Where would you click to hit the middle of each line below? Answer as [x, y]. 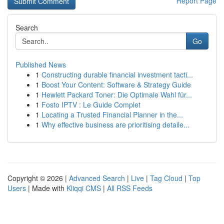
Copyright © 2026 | [38, 178]
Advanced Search [97, 178]
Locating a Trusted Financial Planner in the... [112, 114]
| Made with [46, 188]
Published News [41, 64]
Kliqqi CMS [84, 188]
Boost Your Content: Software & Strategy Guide [116, 84]
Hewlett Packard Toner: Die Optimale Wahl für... [117, 94]
